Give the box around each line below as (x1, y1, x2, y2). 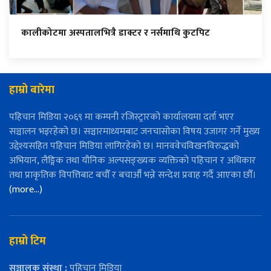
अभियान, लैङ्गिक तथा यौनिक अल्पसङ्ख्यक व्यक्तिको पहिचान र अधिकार (9, 152, 256, 169)
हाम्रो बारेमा (9, 80, 54, 99)
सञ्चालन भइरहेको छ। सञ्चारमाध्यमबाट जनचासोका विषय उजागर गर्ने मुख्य (9, 123, 260, 140)
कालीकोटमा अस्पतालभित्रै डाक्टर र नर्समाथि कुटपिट (21, 24, 210, 41)
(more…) (9, 181, 42, 198)
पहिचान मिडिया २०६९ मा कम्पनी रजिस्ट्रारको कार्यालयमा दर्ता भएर (9, 108, 234, 125)
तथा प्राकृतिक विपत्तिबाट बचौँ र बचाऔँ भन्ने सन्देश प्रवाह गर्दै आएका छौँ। (9, 166, 256, 183)
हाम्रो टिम (9, 231, 46, 250)
